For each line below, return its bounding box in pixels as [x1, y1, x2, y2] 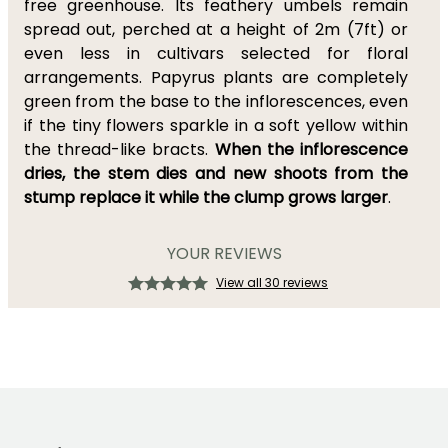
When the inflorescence [214, 138, 409, 161]
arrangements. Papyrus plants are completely [24, 66, 408, 89]
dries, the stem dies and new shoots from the [24, 162, 408, 185]
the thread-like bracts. [24, 138, 215, 161]
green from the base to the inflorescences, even [24, 90, 408, 113]
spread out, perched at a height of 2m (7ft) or [24, 18, 408, 41]
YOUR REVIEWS [166, 242, 282, 265]
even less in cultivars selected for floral [24, 42, 408, 65]
